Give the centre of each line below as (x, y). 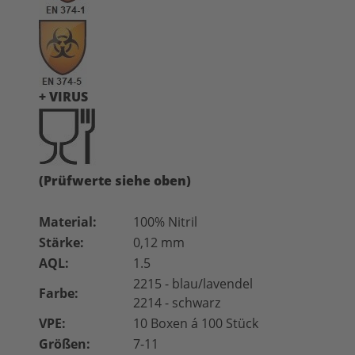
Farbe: (59, 293)
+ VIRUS (63, 97)
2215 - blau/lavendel (193, 284)
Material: (68, 222)
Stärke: (61, 242)
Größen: (65, 344)
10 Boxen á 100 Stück (196, 323)
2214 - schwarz (177, 303)
